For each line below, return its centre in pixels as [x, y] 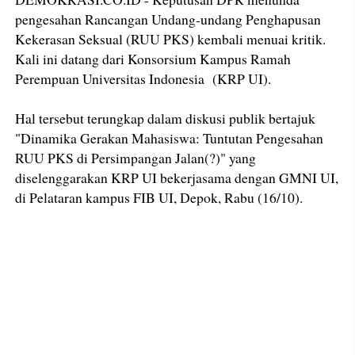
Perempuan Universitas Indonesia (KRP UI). [143, 78]
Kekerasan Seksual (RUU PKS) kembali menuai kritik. [171, 38]
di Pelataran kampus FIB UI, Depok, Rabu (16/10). [159, 197]
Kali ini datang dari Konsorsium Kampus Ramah [153, 58]
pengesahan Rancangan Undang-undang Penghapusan [168, 19]
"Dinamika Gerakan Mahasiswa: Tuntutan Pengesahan [170, 137]
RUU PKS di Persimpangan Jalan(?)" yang [136, 157]
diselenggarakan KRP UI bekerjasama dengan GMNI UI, [177, 177]
